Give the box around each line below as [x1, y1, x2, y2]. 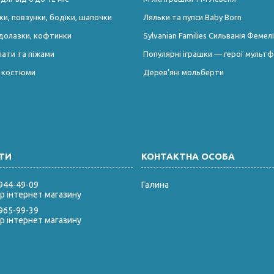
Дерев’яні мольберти [143, 67, 224, 76]
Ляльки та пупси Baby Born [143, 12, 242, 21]
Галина [141, 179, 169, 190]
